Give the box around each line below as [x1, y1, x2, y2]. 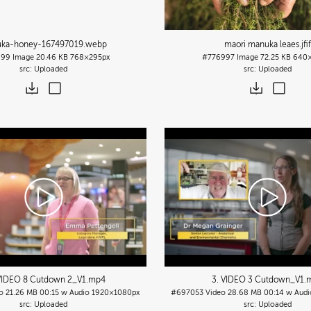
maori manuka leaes [224, 39, 299, 49]
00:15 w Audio [39, 287, 90, 297]
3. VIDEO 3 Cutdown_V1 [211, 274, 304, 285]
